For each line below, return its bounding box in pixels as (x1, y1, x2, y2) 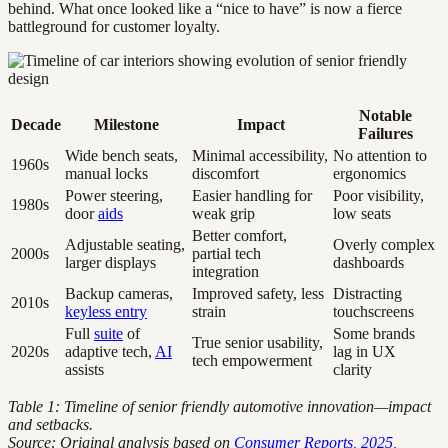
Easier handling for (192, 187, 312, 205)
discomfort (192, 165, 259, 183)
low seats (333, 205, 391, 223)
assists (65, 361, 104, 379)
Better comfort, (192, 227, 287, 245)
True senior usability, (192, 334, 323, 352)
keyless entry (65, 303, 147, 321)
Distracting (333, 285, 402, 303)
